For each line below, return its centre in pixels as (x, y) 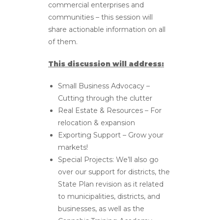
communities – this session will (100, 17)
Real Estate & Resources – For (110, 111)
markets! (73, 148)
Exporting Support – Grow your (111, 135)
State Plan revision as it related (111, 184)
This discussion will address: (106, 64)
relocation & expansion (96, 123)
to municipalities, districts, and (109, 197)
